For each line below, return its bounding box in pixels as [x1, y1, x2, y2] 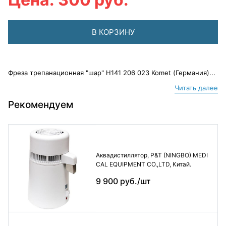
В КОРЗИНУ [91, 27, 135, 37]
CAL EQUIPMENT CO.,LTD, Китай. [95, 160, 191, 168]
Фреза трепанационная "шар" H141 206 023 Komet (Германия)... [8, 69, 215, 77]
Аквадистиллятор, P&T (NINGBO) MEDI [95, 151, 208, 159]
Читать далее [175, 84, 218, 92]
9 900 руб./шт [95, 176, 151, 187]
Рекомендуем [8, 99, 73, 110]
